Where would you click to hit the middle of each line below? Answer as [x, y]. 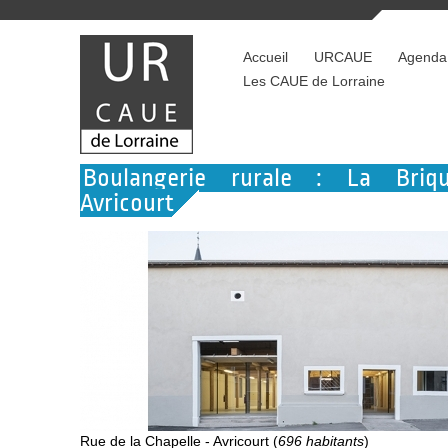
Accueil [265, 57]
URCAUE [343, 57]
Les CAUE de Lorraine [314, 81]
